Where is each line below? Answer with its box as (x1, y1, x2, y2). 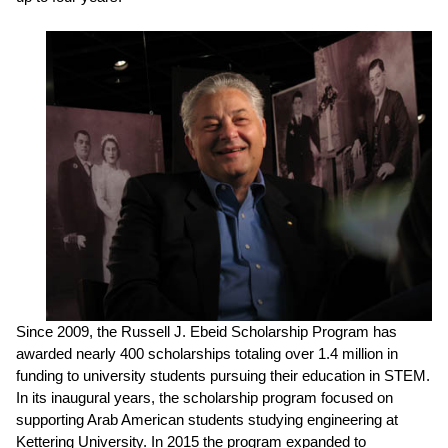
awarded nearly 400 (16, 344, 144, 362)
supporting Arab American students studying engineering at (16, 410, 398, 428)
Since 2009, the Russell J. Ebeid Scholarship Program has (16, 322, 397, 340)
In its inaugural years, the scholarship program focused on (16, 388, 393, 406)
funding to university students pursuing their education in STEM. (16, 366, 430, 384)
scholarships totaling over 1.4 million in (144, 344, 398, 362)
